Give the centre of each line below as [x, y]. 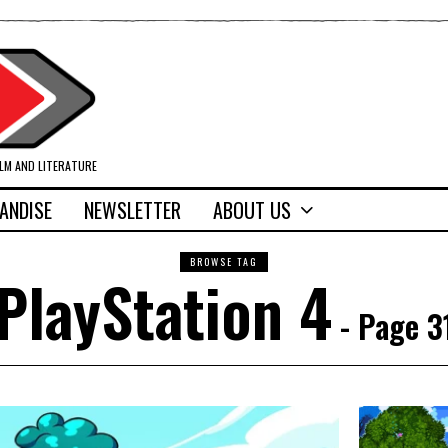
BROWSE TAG [224, 262]
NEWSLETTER [132, 210]
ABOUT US [252, 210]
